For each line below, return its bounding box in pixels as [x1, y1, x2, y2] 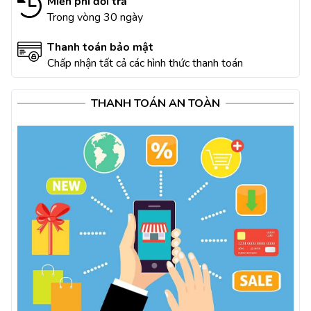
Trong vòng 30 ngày [47, 10, 143, 25]
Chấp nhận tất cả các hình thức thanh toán [47, 56, 243, 71]
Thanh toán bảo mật [47, 40, 153, 55]
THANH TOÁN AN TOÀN [91, 96, 220, 111]
